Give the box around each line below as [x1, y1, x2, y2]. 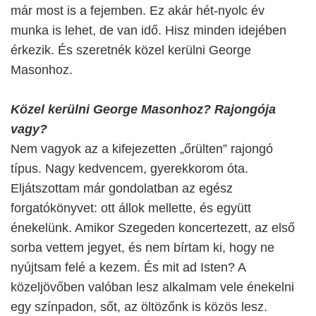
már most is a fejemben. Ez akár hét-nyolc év [11, 4, 265, 18]
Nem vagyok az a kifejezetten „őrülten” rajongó [11, 142, 273, 156]
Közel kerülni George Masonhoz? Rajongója [11, 102, 276, 116]
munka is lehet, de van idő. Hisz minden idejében [11, 23, 286, 37]
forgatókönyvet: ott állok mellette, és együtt [11, 201, 251, 215]
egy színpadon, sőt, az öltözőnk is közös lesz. [11, 300, 267, 314]
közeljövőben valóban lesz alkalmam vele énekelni [11, 280, 294, 294]
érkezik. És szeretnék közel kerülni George [11, 43, 251, 57]
